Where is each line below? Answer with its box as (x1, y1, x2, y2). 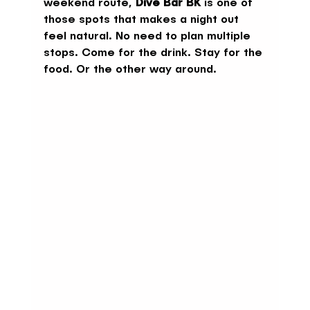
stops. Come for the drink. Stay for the (43, 47, 266, 59)
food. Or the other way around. (43, 64, 217, 75)
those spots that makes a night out (43, 14, 242, 26)
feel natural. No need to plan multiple (43, 30, 254, 42)
